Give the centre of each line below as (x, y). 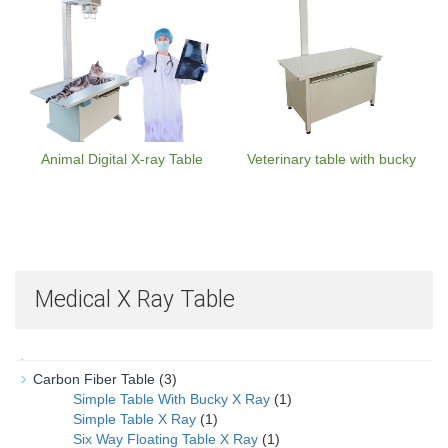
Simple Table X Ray (134, 419)
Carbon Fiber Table (94, 379)
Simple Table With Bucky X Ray (171, 399)
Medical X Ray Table (135, 299)
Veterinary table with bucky (331, 159)
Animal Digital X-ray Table (122, 159)
